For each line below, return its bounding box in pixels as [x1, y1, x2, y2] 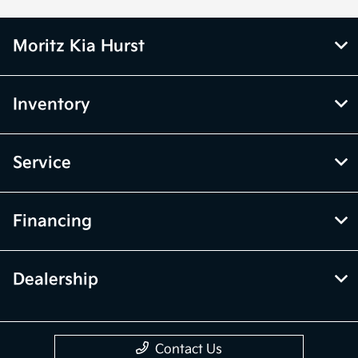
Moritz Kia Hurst [13, 36, 145, 56]
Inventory [13, 94, 90, 114]
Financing [13, 211, 92, 231]
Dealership [13, 269, 98, 289]
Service [13, 153, 71, 173]
